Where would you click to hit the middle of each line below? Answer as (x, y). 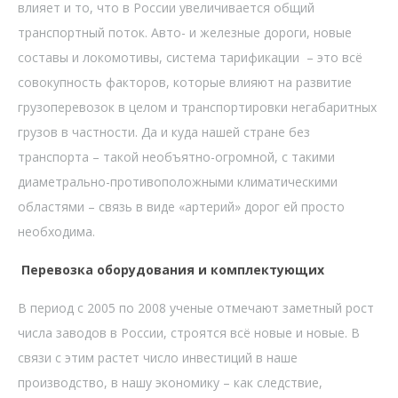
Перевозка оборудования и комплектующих (171, 269)
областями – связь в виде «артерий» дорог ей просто (181, 206)
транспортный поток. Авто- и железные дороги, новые (185, 32)
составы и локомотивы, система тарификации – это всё (190, 57)
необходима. (56, 231)
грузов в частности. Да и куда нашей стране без (164, 131)
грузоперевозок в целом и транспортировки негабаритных (197, 107)
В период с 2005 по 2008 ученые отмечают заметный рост (196, 307)
